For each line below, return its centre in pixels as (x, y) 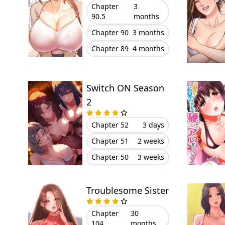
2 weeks (151, 141)
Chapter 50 (110, 157)
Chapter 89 (110, 48)
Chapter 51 (110, 141)
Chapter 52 (110, 125)
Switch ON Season (125, 88)
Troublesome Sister (127, 190)
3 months (148, 32)
